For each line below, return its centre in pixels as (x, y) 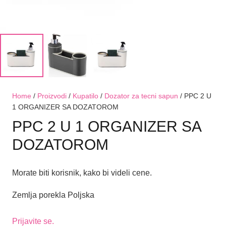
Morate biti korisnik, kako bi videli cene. (82, 173)
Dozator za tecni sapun (141, 96)
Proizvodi (52, 96)
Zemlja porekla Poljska (53, 195)
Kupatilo (86, 96)
